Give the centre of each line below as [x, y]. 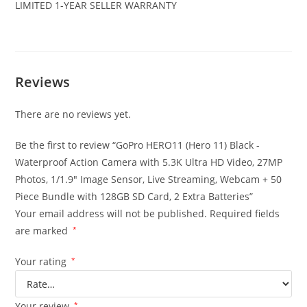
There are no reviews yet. [73, 114]
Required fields [245, 213]
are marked [43, 231]
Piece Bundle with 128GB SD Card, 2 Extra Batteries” [134, 196]
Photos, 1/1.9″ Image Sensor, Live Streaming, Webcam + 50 [149, 179]
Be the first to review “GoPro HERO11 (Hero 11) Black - [138, 145]
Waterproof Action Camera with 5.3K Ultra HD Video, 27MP [149, 162]
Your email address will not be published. [111, 213]
